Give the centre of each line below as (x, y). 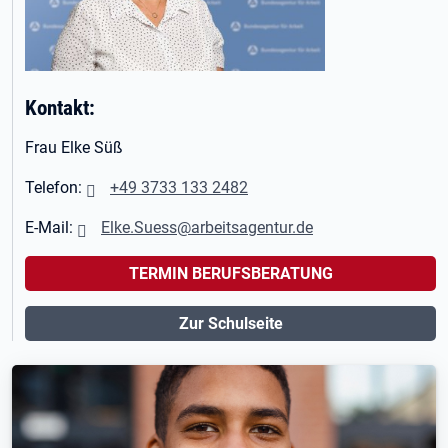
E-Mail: (51, 227)
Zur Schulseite (230, 323)
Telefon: (55, 187)
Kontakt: (60, 107)
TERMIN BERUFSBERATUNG (230, 273)
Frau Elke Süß (74, 147)
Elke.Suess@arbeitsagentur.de (207, 227)
